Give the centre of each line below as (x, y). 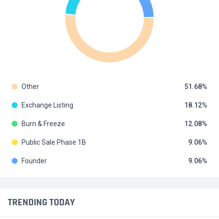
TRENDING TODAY (41, 202)
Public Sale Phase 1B (54, 142)
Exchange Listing (47, 105)
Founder (34, 161)
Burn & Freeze (43, 124)
